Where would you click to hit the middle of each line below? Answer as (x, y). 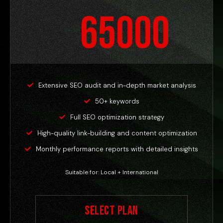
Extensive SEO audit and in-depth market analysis (117, 85)
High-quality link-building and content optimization (117, 133)
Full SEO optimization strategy (117, 117)
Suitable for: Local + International (111, 172)
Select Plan (111, 211)
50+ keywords (117, 101)
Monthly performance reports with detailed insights (117, 149)
